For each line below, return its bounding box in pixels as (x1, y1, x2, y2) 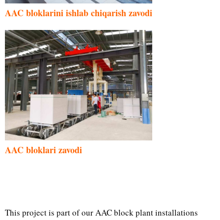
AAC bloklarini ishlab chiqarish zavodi (5, 6, 152, 19)
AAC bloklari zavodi (5, 143, 82, 156)
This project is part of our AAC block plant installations (5, 206, 198, 218)
